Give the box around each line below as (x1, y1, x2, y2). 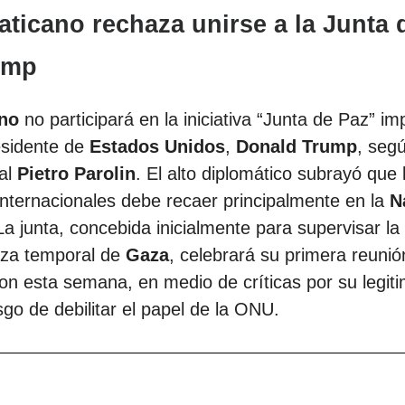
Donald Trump (236, 137, 357, 157)
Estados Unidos (89, 137, 225, 157)
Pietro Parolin (17, 164, 136, 184)
